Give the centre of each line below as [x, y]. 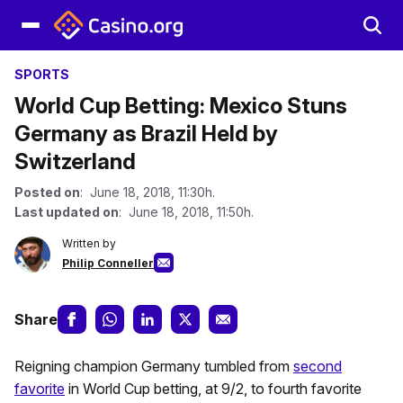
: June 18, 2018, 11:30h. [148, 192]
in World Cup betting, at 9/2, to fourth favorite [213, 389]
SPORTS [42, 74]
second [318, 366]
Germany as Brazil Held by [146, 134]
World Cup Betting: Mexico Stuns [181, 106]
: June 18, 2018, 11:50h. [186, 212]
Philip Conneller [108, 263]
